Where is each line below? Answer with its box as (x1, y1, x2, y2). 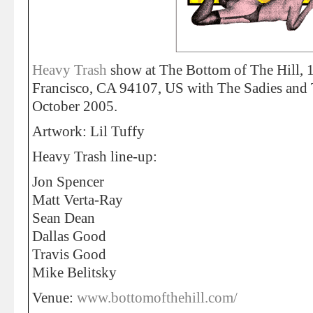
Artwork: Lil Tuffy (32, 124, 145, 139)
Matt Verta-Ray (32, 192, 123, 208)
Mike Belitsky (32, 265, 117, 280)
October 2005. (32, 99, 117, 114)
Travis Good (32, 247, 106, 262)
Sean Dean (32, 210, 95, 226)
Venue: (32, 290, 77, 305)
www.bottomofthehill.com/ (77, 290, 238, 305)
